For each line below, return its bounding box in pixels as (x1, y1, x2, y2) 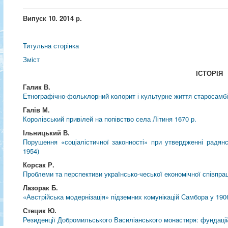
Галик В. (23, 82, 51, 92)
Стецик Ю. (23, 206, 57, 215)
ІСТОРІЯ (196, 68, 223, 78)
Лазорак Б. (23, 183, 59, 192)
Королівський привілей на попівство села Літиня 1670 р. (23, 114, 197, 124)
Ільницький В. (23, 128, 70, 137)
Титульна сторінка (23, 41, 79, 50)
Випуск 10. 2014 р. (23, 13, 82, 23)
